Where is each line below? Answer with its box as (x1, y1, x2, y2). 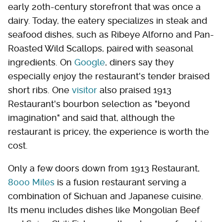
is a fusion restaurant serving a (55, 176, 186, 187)
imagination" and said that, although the (8, 112, 175, 123)
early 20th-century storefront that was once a (8, 1, 201, 12)
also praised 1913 (97, 84, 171, 95)
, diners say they (105, 56, 174, 67)
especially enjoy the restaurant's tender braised (8, 70, 210, 81)
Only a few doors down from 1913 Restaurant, (8, 163, 200, 173)
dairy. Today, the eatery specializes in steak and (8, 15, 207, 26)
